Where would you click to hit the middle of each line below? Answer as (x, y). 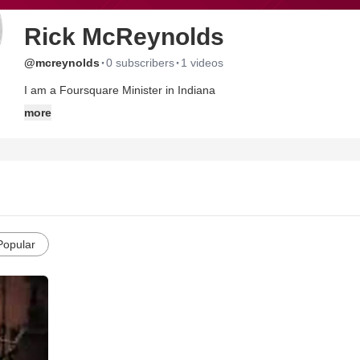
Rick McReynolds (124, 37)
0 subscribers (140, 63)
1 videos (202, 63)
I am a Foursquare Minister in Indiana (120, 90)
